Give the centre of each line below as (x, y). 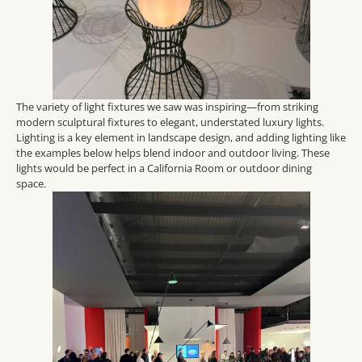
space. (32, 184)
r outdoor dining (272, 168)
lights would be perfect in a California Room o (124, 168)
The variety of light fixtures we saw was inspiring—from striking (167, 107)
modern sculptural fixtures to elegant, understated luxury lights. (170, 122)
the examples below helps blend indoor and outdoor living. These (173, 153)
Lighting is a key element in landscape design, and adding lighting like (181, 138)
